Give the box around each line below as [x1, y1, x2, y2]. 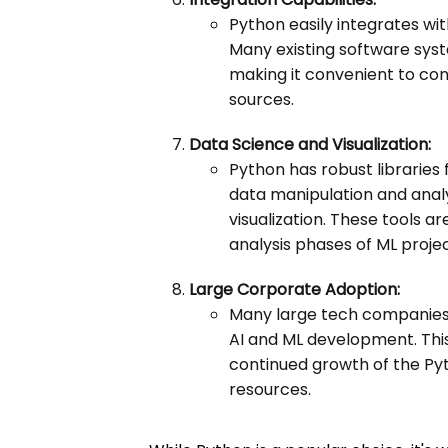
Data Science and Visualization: [189, 133, 432, 157]
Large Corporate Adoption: [189, 278, 401, 302]
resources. [229, 378, 312, 402]
